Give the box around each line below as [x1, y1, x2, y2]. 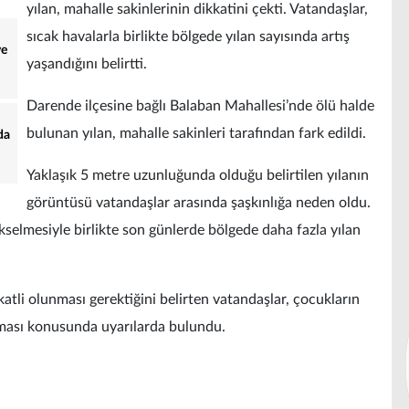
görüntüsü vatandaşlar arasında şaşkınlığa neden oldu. [26, 195, 371, 211]
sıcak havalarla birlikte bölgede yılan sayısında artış [26, 29, 350, 45]
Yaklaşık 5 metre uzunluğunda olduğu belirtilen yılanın [26, 168, 369, 184]
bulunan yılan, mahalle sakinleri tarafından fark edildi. [26, 126, 366, 142]
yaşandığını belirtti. [26, 57, 147, 72]
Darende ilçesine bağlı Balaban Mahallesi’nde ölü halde [26, 99, 374, 114]
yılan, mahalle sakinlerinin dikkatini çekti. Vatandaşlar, [26, 2, 368, 17]
